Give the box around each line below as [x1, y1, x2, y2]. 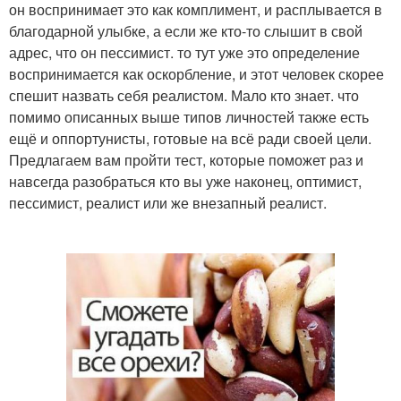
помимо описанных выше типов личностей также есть [9, 106, 369, 127]
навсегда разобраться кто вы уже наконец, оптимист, [9, 170, 362, 192]
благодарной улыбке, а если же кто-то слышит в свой [9, 20, 363, 41]
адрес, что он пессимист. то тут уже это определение [9, 41, 360, 63]
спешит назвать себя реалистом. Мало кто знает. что [9, 84, 359, 106]
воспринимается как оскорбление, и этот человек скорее [9, 63, 384, 84]
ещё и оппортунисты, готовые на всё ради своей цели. [9, 127, 371, 149]
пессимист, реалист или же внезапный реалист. [9, 192, 327, 213]
